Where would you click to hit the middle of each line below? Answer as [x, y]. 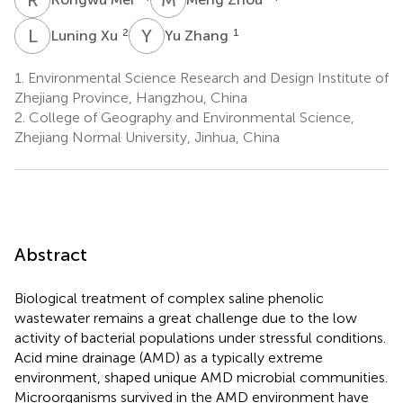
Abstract [51, 254]
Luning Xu [86, 35]
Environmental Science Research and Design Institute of [206, 77]
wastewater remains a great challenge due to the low [186, 318]
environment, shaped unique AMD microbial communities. [201, 377]
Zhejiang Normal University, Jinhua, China [147, 137]
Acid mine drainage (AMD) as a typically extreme [169, 357]
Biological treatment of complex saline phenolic [169, 298]
